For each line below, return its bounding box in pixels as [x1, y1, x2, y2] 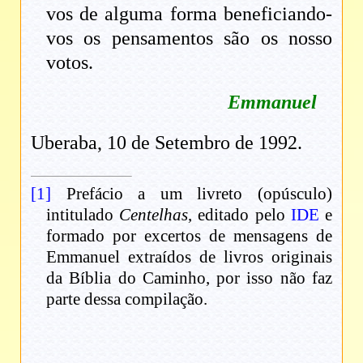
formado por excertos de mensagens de [46, 225, 332, 246]
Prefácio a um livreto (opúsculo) [51, 183, 332, 203]
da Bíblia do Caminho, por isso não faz [46, 267, 332, 288]
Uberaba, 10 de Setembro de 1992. [31, 131, 303, 153]
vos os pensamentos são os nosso [46, 27, 332, 49]
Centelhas [119, 204, 189, 224]
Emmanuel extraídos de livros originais [46, 246, 332, 267]
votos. [46, 51, 94, 73]
